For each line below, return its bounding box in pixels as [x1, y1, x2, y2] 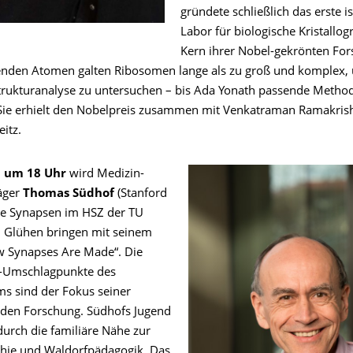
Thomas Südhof [23, 188, 114, 200]
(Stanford [114, 188, 167, 200]
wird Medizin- [66, 169, 144, 180]
